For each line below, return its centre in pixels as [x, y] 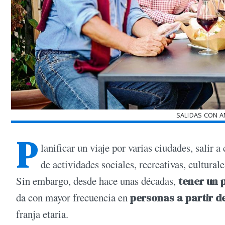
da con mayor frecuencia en [73, 198]
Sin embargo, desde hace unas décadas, [97, 181]
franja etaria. [42, 214]
